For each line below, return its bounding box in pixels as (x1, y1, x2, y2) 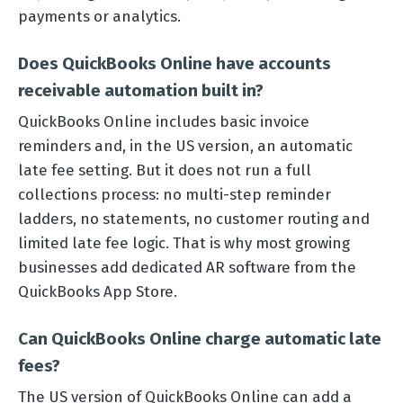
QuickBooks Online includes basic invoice (18, 112, 309, 130)
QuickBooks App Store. (18, 282, 177, 300)
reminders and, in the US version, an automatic (18, 136, 353, 155)
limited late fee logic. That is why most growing (18, 233, 350, 252)
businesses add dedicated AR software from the (18, 257, 356, 276)
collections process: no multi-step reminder (18, 184, 331, 203)
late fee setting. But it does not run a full (18, 160, 311, 179)
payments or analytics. (18, 6, 181, 25)
